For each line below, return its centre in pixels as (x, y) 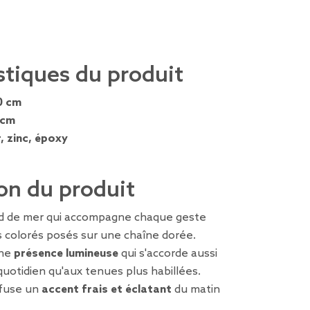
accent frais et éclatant (107, 290)
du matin (196, 290)
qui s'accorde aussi (168, 254)
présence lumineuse (66, 254)
